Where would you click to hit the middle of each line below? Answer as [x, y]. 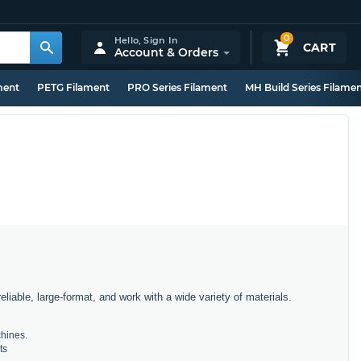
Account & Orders [166, 52]
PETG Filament [73, 87]
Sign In [161, 40]
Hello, [129, 40]
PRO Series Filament [177, 87]
